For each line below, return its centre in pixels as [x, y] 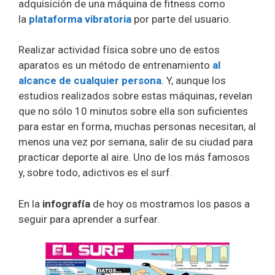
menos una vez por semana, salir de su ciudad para [136, 142]
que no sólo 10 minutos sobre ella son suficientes [133, 111]
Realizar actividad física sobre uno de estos [119, 50]
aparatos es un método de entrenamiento [114, 65]
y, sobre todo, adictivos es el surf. [95, 173]
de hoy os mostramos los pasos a [170, 203]
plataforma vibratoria [80, 19]
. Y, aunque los [194, 81]
